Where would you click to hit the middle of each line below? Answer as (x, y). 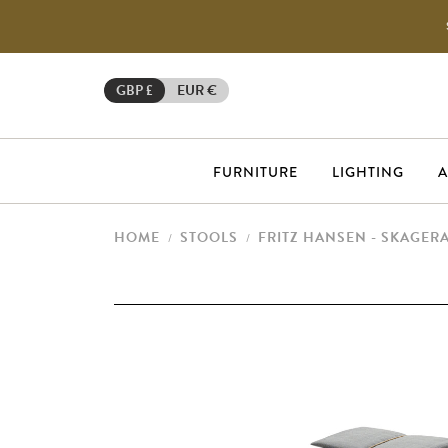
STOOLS (209, 237)
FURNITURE (255, 172)
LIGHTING (368, 172)
